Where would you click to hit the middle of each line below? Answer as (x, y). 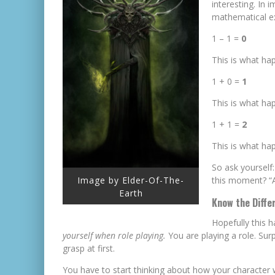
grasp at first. (89, 248)
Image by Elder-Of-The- (131, 180)
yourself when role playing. (114, 235)
